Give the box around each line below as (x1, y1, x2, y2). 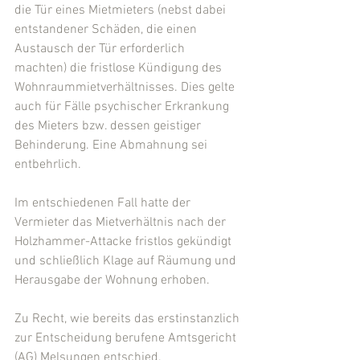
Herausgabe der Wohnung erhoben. (14, 272, 210, 288)
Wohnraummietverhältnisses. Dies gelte (14, 80, 238, 96)
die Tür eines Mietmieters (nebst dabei (14, 2, 229, 18)
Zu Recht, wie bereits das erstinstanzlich (14, 311, 243, 327)
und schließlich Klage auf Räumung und (14, 253, 239, 269)
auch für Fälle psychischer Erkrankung (14, 99, 232, 115)
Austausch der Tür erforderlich (14, 41, 188, 57)
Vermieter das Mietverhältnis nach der (14, 215, 229, 231)
